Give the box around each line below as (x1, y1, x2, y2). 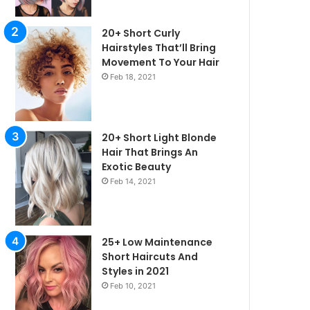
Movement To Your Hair (102, 55, 220, 69)
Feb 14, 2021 (110, 176, 156, 187)
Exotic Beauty (102, 160, 172, 174)
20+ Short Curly (102, 26, 181, 40)
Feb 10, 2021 (110, 280, 156, 291)
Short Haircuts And (102, 249, 199, 264)
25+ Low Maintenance (102, 235, 213, 249)
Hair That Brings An (102, 145, 199, 160)
